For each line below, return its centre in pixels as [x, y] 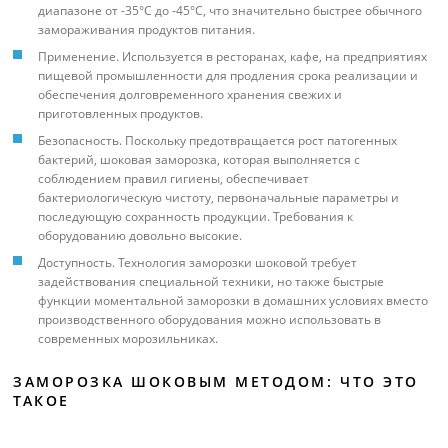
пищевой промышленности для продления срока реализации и [228, 76]
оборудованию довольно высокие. [140, 236]
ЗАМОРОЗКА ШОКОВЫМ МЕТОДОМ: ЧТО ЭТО [216, 382]
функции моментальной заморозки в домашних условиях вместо [233, 301]
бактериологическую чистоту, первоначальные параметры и [218, 198]
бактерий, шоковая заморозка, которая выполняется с [199, 160]
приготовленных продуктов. [120, 114]
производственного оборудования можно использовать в [209, 320]
